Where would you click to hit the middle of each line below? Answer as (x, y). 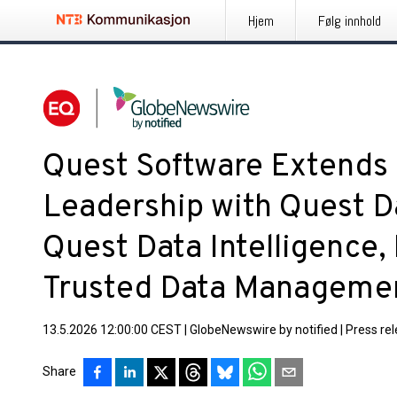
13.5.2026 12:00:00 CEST (112, 330)
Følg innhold (350, 21)
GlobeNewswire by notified (264, 330)
